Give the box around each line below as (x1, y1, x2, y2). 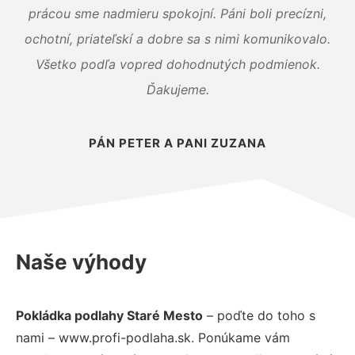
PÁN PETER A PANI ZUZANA (89, 135, 266, 151)
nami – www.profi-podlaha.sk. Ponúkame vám (16, 329, 290, 345)
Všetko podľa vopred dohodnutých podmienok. (35, 55, 320, 72)
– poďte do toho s (203, 307, 315, 323)
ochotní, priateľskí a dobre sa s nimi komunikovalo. (25, 30, 330, 47)
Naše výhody (16, 249, 147, 274)
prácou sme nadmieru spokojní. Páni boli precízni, (29, 5, 326, 21)
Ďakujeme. (146, 81, 209, 97)
